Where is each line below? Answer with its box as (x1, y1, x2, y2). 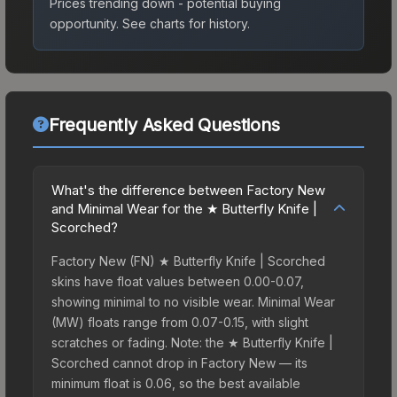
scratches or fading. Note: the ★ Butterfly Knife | (51, 334, 333, 350)
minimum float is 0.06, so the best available (51, 375, 300, 391)
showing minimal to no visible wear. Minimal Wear (51, 293, 335, 309)
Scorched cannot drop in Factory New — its (51, 354, 307, 370)
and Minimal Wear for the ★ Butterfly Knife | (51, 199, 317, 217)
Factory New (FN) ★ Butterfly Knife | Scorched (51, 253, 325, 269)
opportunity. (50, 15, 119, 31)
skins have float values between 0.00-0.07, (51, 273, 304, 289)
